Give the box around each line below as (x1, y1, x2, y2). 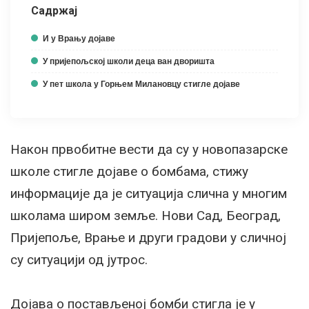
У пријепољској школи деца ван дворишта (43, 56, 215, 66)
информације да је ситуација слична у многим (10, 185, 287, 201)
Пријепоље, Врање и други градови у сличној (10, 229, 286, 246)
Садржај (31, 3, 77, 17)
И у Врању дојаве (43, 33, 115, 43)
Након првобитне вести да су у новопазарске (10, 141, 288, 157)
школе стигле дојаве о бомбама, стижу (10, 163, 248, 179)
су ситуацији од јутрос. (10, 251, 148, 268)
